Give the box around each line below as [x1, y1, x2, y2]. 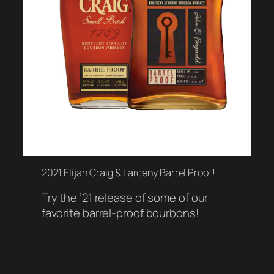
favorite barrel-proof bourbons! [41, 205, 199, 221]
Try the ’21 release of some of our [41, 190, 209, 206]
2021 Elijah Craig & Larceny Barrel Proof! [41, 165, 215, 179]
